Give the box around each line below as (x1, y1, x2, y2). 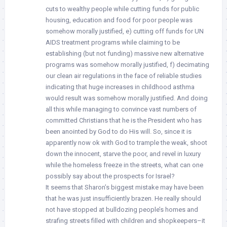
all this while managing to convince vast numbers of (46, 105, 197, 113)
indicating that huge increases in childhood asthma (46, 83, 195, 91)
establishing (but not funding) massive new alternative (46, 49, 204, 57)
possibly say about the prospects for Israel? (46, 172, 175, 180)
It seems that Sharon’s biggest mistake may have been (46, 183, 204, 191)
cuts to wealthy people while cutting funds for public (46, 5, 199, 13)
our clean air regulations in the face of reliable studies (46, 71, 202, 80)
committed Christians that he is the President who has (46, 116, 202, 124)
